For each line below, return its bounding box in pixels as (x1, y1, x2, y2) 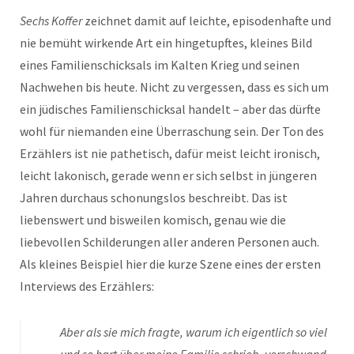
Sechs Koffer (20, 13, 82, 29)
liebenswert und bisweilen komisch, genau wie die (20, 212, 286, 228)
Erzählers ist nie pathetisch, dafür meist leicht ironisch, (20, 145, 320, 162)
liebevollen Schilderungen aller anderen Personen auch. (20, 234, 319, 250)
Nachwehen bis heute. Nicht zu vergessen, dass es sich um (20, 79, 329, 96)
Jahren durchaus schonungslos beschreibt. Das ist (20, 190, 288, 206)
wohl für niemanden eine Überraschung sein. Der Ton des (20, 123, 324, 140)
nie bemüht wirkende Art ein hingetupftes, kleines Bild (20, 35, 312, 51)
